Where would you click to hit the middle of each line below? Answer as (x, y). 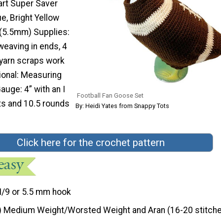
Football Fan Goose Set (110, 96)
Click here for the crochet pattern (91, 143)
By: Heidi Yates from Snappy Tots (122, 106)
